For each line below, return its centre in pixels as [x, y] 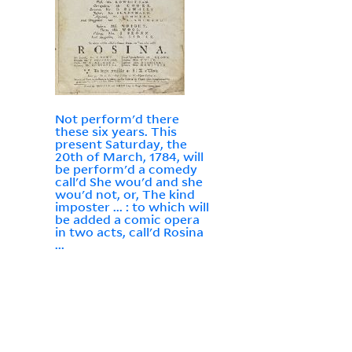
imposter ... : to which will [132, 207]
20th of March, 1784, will [129, 157]
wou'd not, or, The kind [125, 194]
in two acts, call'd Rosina [129, 232]
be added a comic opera [127, 220]
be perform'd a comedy [126, 169]
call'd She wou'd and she [128, 182]
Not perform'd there [117, 119]
